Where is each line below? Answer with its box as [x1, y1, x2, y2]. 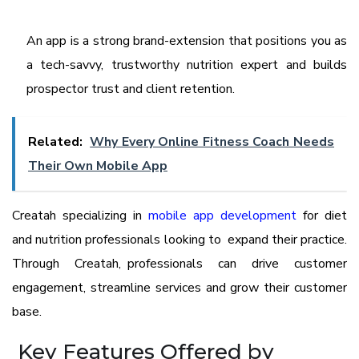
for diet [296, 207, 347, 225]
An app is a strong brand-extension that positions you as [26, 32, 347, 50]
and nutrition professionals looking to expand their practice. [12, 231, 347, 249]
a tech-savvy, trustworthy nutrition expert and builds [26, 56, 347, 75]
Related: [28, 133, 83, 151]
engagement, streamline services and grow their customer [12, 279, 347, 297]
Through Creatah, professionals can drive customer [12, 255, 347, 273]
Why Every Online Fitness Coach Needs [90, 133, 335, 151]
